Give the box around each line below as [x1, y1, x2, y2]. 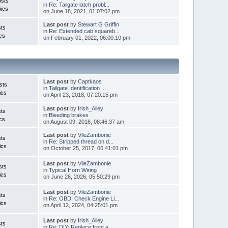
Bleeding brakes [48, 111, 89, 118]
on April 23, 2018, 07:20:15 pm [43, 91, 118, 98]
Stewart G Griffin [77, 21, 119, 27]
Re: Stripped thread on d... [48, 138, 113, 145]
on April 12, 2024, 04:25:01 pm [43, 202, 118, 208]
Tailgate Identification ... [48, 84, 106, 91]
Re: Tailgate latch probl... [48, 1, 109, 8]
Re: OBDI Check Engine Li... [48, 195, 119, 202]
